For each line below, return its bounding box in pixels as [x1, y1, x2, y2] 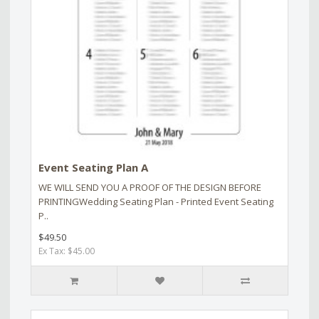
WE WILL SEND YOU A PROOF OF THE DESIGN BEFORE [38, 181, 261, 194]
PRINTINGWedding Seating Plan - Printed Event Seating [38, 195, 273, 209]
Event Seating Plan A [38, 160, 148, 175]
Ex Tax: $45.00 [38, 245, 95, 258]
